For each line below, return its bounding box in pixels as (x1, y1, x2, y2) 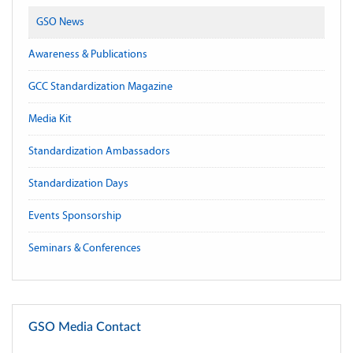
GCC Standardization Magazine (28, 79, 173, 93)
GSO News (36, 14, 84, 28)
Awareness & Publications (28, 46, 147, 61)
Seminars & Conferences (28, 240, 141, 255)
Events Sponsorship (28, 208, 121, 222)
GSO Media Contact (28, 320, 141, 333)
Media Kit (28, 111, 72, 125)
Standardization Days (28, 176, 128, 190)
